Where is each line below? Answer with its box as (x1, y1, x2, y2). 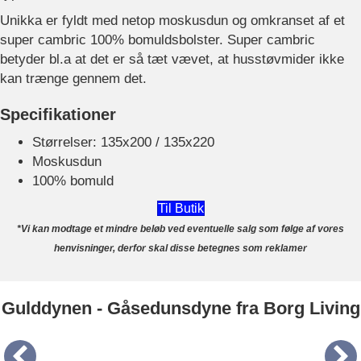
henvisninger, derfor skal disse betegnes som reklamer (54, 242, 307, 254)
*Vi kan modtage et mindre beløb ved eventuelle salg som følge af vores (17, 222, 344, 234)
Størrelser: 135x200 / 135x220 (32, 134, 214, 150)
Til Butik (157, 201, 204, 215)
